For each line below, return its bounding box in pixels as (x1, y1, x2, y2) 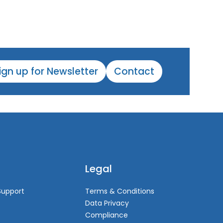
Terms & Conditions (85, 186, 154, 196)
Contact (114, 65, 154, 78)
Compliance (85, 210, 128, 220)
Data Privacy (85, 198, 129, 208)
